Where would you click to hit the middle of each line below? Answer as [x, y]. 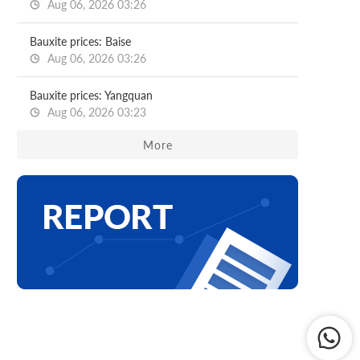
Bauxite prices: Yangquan [91, 95]
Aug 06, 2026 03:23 [95, 112]
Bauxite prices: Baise [80, 41]
